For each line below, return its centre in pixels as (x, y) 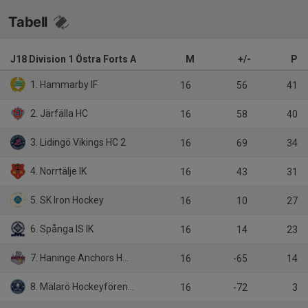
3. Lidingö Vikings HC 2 (77, 143)
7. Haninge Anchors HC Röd (76, 258)
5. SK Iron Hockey (66, 200)
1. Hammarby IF (63, 85)
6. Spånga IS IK (61, 229)
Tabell (29, 22)
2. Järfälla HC (58, 114)
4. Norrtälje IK (58, 172)
